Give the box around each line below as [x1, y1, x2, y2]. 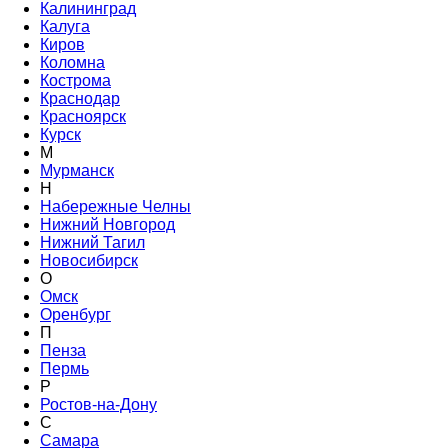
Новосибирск [40, 252, 138, 269]
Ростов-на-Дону [40, 396, 157, 413]
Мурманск [40, 162, 114, 179]
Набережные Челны [40, 198, 191, 215]
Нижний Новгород [40, 216, 175, 233]
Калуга [40, 18, 90, 35]
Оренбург [40, 306, 111, 323]
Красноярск [40, 108, 126, 125]
